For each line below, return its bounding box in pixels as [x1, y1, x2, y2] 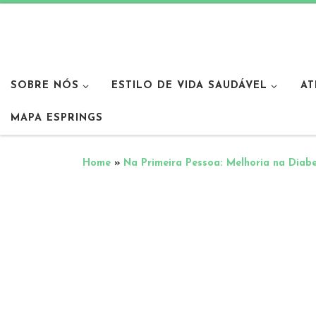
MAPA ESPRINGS [11, 112, 103, 123]
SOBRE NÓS [11, 80, 79, 91]
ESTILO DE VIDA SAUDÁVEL [111, 80, 268, 91]
